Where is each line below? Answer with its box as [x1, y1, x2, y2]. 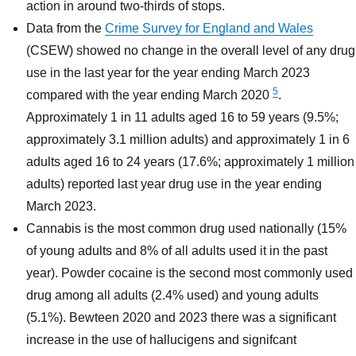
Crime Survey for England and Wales [105, 21, 314, 36]
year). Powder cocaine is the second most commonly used [26, 266, 354, 281]
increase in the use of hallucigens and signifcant [26, 333, 297, 347]
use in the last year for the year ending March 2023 [26, 66, 311, 80]
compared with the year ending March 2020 [26, 88, 273, 103]
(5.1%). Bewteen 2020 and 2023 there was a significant [26, 311, 337, 325]
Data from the [26, 21, 106, 36]
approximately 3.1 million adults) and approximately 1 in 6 [26, 133, 350, 147]
